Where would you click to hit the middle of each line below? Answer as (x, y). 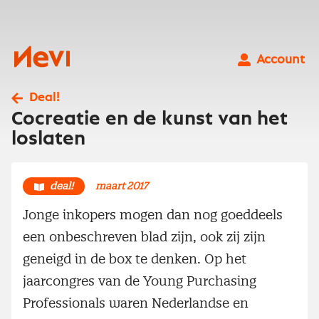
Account (281, 60)
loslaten (48, 139)
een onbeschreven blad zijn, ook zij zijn (144, 236)
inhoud (24, 36)
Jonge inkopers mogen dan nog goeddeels (153, 214)
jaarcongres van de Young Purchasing (140, 281)
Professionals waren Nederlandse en (136, 303)
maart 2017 (122, 185)
